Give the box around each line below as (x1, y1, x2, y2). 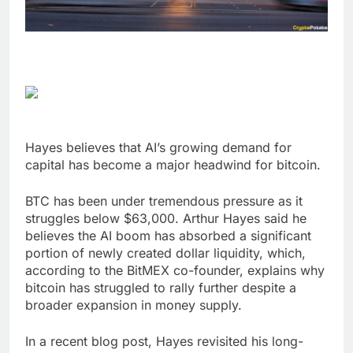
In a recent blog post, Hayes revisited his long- (25, 333, 303, 350)
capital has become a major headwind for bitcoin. (25, 157, 321, 173)
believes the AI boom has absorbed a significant (25, 228, 311, 244)
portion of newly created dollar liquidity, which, (25, 245, 306, 262)
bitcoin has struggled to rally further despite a (25, 280, 296, 296)
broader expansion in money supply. (25, 297, 242, 314)
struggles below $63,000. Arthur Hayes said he (25, 210, 307, 227)
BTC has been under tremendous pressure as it (25, 193, 303, 210)
